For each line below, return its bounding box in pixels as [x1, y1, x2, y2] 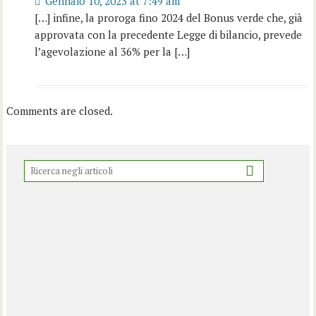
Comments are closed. [6, 103, 114, 118]
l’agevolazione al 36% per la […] [35, 44, 190, 59]
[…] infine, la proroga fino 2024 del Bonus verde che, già [35, 10, 303, 25]
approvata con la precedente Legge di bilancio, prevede [35, 27, 303, 42]
